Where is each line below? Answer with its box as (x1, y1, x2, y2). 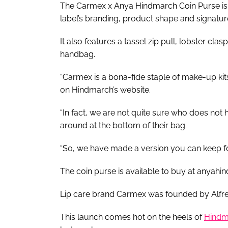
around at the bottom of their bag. (60, 120, 189, 130)
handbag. (60, 49, 97, 59)
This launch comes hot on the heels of (60, 212, 204, 222)
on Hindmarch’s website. (60, 84, 153, 95)
